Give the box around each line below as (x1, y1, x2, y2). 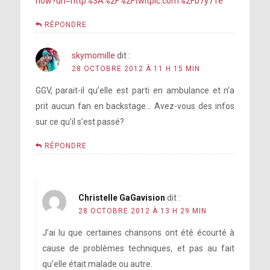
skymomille (71, 51, 115, 61)
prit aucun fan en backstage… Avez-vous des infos (35, 101, 235, 111)
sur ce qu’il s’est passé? (35, 117, 124, 127)
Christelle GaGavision (78, 193, 165, 203)
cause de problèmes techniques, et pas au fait (42, 243, 235, 254)
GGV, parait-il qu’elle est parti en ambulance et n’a (35, 86, 235, 96)
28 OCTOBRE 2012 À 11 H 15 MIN (71, 64, 200, 74)
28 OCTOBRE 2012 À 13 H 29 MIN (78, 207, 207, 216)
